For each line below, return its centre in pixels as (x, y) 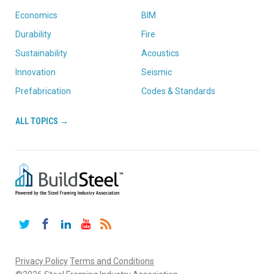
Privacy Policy (42, 261)
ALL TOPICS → (42, 121)
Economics (36, 16)
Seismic (157, 72)
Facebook (72, 219)
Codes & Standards (178, 91)
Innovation (35, 72)
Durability (33, 35)
